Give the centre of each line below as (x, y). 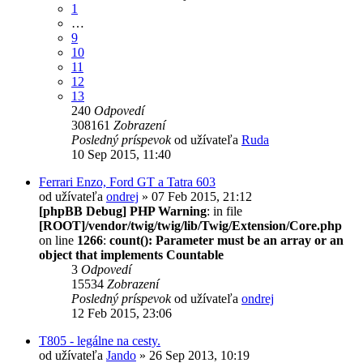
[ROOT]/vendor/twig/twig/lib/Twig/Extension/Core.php (190, 225)
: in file (224, 211)
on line (58, 240)
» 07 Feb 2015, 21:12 (195, 196)
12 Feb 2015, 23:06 (122, 313)
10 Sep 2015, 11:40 (121, 154)
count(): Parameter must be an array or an (226, 240)
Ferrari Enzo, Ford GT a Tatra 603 (127, 181)
